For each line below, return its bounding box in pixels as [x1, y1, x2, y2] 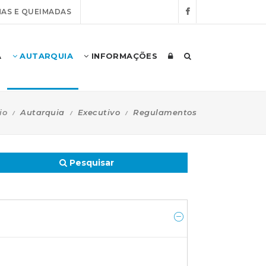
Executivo [77, 107, 120, 117]
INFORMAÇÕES [88, 51, 158, 61]
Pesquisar [67, 157, 114, 168]
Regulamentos [133, 107, 197, 117]
